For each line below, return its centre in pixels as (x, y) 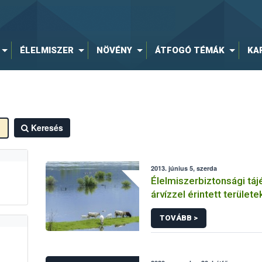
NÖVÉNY (114, 50)
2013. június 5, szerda (184, 168)
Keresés (47, 127)
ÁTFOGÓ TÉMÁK (189, 50)
